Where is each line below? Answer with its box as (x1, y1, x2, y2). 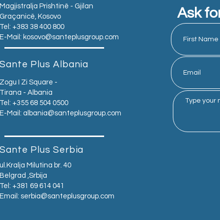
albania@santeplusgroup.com (23, 110, 122, 117)
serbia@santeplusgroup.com (21, 192, 115, 200)
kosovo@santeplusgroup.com (23, 33, 119, 41)
